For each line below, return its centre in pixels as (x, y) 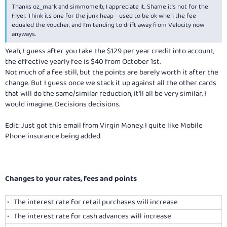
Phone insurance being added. (53, 137)
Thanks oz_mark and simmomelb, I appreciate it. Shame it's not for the (110, 7)
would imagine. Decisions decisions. (63, 105)
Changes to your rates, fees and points (71, 179)
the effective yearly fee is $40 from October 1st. (83, 62)
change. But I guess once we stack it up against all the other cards (111, 83)
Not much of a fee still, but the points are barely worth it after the (112, 73)
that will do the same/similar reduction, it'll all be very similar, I (106, 94)
